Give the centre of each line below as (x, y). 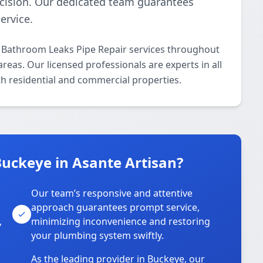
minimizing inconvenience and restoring (121, 221)
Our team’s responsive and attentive (112, 193)
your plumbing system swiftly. (98, 235)
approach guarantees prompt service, (116, 207)
